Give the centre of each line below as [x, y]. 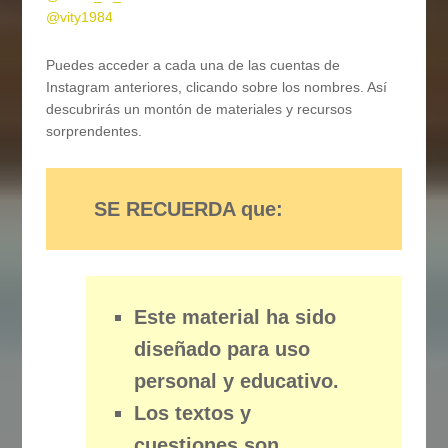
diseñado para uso [221, 349]
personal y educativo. [236, 381]
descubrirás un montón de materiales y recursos [199, 109]
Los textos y [192, 413]
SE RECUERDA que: [188, 209]
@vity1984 [80, 17]
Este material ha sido [234, 317]
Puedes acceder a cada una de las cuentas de [193, 65]
